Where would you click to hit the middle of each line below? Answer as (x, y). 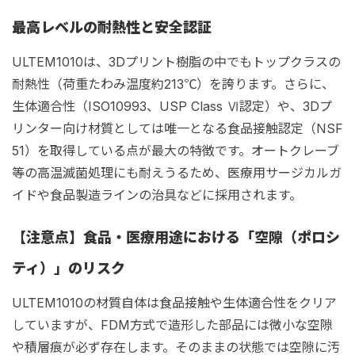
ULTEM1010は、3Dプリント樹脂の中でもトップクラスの (176, 62)
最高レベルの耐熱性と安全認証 (112, 27)
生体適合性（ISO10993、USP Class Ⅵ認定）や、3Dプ (172, 106)
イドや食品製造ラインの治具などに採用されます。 (157, 195)
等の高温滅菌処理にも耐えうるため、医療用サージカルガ (177, 173)
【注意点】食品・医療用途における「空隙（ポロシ (176, 237)
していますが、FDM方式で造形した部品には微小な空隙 (172, 325)
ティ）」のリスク (69, 268)
